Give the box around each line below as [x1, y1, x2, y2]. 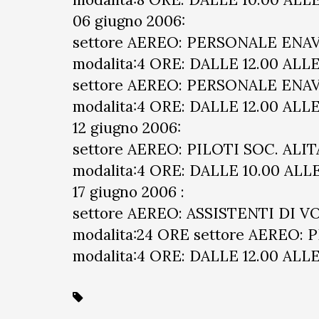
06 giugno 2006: [73, 11, 185, 31]
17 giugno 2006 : [73, 182, 184, 202]
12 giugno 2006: [73, 118, 181, 137]
